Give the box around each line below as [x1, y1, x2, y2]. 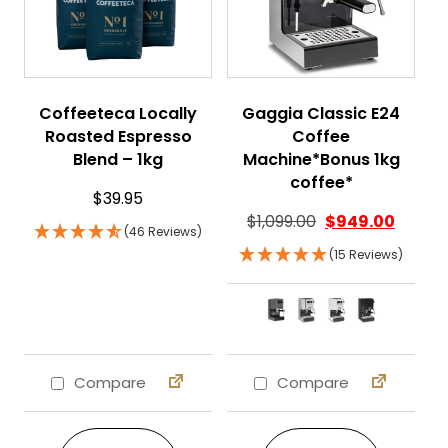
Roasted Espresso [44, 125, 192, 148]
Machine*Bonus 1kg [242, 148, 400, 171]
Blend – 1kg [73, 148, 163, 171]
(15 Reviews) [329, 246, 403, 263]
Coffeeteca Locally [39, 102, 197, 125]
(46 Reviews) [124, 223, 202, 240]
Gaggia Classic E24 [242, 102, 400, 125]
